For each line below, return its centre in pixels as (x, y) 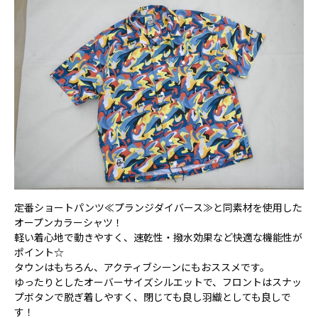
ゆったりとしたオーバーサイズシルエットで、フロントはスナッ (158, 281)
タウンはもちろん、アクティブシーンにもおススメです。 (142, 267)
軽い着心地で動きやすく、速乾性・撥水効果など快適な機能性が (158, 237)
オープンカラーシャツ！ (68, 222)
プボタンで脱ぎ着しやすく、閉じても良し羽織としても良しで (153, 296)
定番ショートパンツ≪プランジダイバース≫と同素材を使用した (158, 207)
